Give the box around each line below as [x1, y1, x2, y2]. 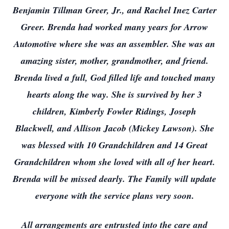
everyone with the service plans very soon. [35, 189, 194, 202]
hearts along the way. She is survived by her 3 [27, 88, 202, 101]
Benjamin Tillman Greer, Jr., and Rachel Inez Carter [12, 4, 217, 16]
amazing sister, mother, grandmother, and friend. [20, 54, 209, 67]
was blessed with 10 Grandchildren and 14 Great [21, 139, 208, 151]
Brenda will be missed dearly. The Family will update [13, 172, 216, 185]
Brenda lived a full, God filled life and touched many [14, 71, 215, 84]
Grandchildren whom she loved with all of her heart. [14, 155, 215, 168]
